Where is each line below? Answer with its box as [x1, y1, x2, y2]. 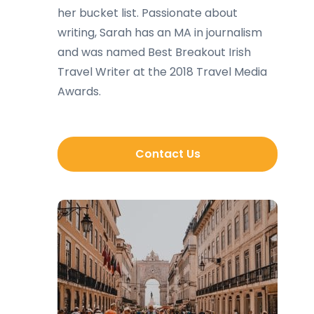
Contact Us [135, 146, 200, 162]
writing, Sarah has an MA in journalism [57, 25, 262, 41]
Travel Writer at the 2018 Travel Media [57, 64, 267, 80]
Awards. [57, 83, 101, 100]
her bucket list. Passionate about [57, 5, 238, 21]
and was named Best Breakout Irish [57, 44, 251, 60]
